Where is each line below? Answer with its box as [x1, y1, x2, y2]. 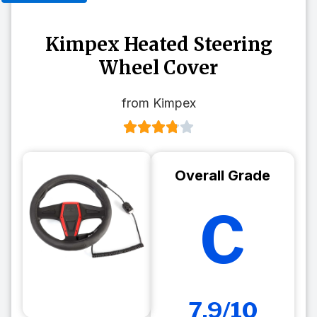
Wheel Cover [99, 55, 218, 79]
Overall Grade [175, 166, 271, 184]
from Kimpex [121, 95, 196, 110]
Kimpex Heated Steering [45, 32, 272, 56]
